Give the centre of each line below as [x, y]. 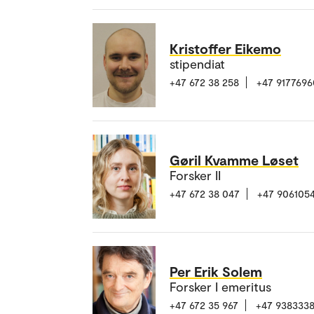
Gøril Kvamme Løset [234, 160]
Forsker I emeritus [220, 287]
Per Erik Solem [216, 272]
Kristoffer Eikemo [225, 49]
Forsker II [195, 176]
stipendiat [197, 64]
